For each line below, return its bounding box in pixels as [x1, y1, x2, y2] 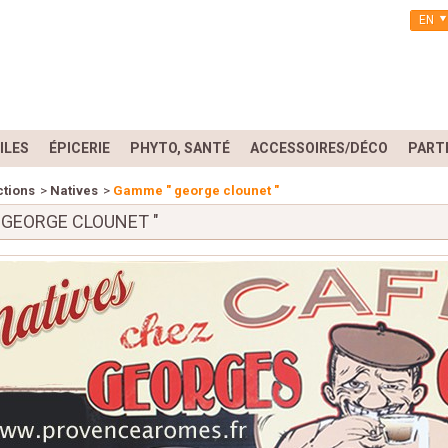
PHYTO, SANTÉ [130, 140, 230, 156]
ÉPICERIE [49, 140, 110, 156]
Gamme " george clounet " [113, 183, 280, 198]
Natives [50, 183, 99, 198]
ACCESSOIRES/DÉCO [250, 140, 388, 156]
